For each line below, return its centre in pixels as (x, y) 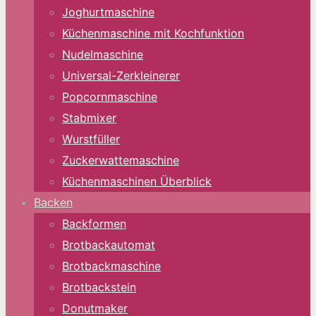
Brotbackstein (99, 287)
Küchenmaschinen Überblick (137, 181)
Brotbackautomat (109, 245)
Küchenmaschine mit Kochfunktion (153, 33)
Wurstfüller (91, 139)
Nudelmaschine (103, 54)
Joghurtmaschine (108, 12)
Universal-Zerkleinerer (121, 75)
